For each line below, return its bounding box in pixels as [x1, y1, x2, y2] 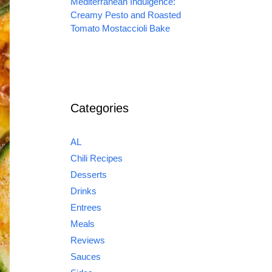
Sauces [70, 251, 101, 262]
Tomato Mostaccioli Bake [70, 23, 170, 34]
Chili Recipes [70, 153, 123, 164]
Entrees [70, 202, 101, 213]
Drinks [70, 186, 97, 197]
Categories [70, 101, 129, 115]
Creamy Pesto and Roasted [70, 10, 181, 21]
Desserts [70, 169, 107, 180]
